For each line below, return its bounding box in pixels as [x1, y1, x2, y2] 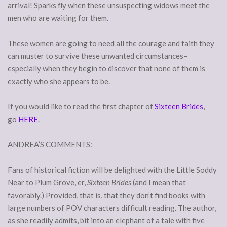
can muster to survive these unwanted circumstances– [8, 51, 187, 61]
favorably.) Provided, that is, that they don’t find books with [8, 191, 205, 200]
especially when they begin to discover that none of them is [8, 64, 205, 73]
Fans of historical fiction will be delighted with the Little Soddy [8, 165, 217, 175]
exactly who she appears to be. [8, 77, 110, 86]
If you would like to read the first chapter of [8, 102, 155, 111]
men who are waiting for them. [8, 13, 108, 23]
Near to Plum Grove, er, [8, 178, 87, 187]
